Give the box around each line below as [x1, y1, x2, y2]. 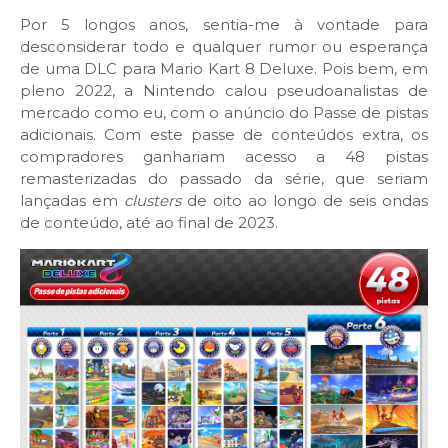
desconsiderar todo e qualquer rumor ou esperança [20, 36, 428, 56]
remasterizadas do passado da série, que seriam [20, 168, 428, 188]
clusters [124, 190, 181, 210]
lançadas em [20, 190, 124, 210]
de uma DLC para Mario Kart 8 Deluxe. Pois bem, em [20, 58, 428, 78]
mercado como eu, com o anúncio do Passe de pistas [20, 102, 428, 122]
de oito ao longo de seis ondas [181, 190, 428, 210]
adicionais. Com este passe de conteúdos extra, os [20, 124, 428, 144]
